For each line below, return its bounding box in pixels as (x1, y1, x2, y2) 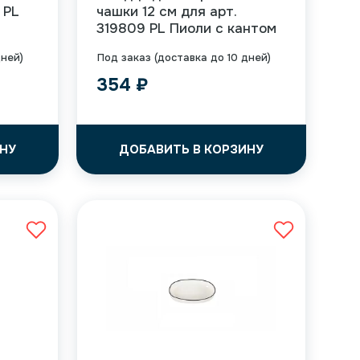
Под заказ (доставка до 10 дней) (96, 51, 271, 64)
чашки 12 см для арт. (96, 3, 236, 20)
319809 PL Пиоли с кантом (96, 20, 276, 37)
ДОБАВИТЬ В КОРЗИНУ (118, 141, 264, 157)
